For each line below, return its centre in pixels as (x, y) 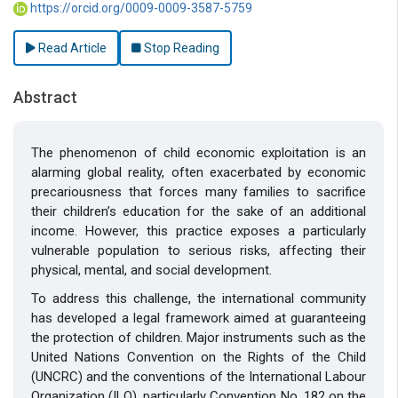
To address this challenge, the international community (199, 298)
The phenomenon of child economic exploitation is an (199, 152)
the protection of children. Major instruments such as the (199, 337)
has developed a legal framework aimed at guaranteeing (199, 318)
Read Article (71, 48)
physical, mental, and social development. (151, 270)
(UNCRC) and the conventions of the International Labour (199, 376)
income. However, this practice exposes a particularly (199, 231)
